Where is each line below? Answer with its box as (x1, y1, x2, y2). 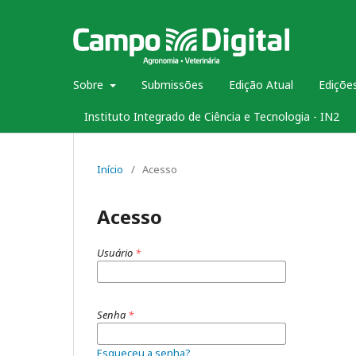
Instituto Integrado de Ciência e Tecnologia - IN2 (84, 109, 339, 124)
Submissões (141, 77, 203, 92)
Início (97, 162, 123, 176)
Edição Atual (228, 77, 293, 92)
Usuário (97, 246, 135, 260)
